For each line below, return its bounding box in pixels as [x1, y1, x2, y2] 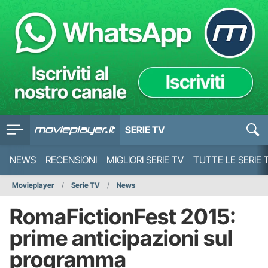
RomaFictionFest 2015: [10, 203, 236, 230]
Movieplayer [12, 181, 54, 190]
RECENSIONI [45, 154, 97, 166]
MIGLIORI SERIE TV [106, 154, 184, 166]
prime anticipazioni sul [10, 225, 233, 251]
